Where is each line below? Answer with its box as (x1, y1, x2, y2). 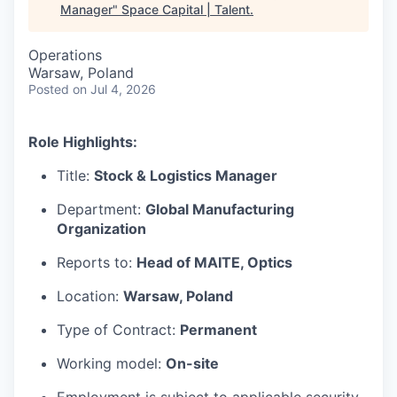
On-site (166, 354, 219, 372)
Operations (28, 46, 102, 64)
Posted (28, 82, 69, 97)
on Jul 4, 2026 (73, 82, 156, 97)
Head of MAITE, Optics (136, 253, 292, 271)
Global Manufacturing (145, 200, 294, 218)
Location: (57, 287, 123, 305)
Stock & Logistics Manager (94, 167, 277, 184)
